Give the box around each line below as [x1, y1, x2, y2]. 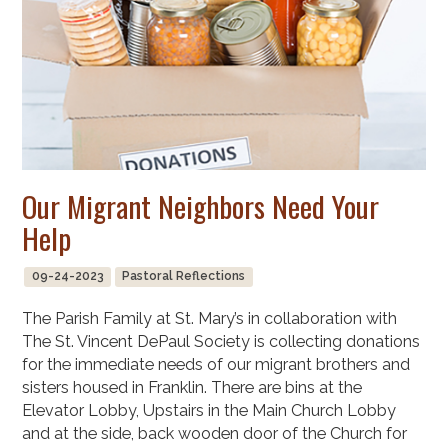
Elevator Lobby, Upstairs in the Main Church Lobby [22, 400, 397, 420]
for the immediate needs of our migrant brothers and [22, 354, 411, 374]
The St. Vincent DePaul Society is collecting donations [22, 331, 421, 351]
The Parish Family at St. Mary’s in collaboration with [22, 308, 398, 328]
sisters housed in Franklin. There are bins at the [22, 377, 363, 397]
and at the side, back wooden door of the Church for [22, 423, 408, 443]
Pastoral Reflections [122, 269, 246, 284]
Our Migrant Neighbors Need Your [22, 183, 380, 227]
